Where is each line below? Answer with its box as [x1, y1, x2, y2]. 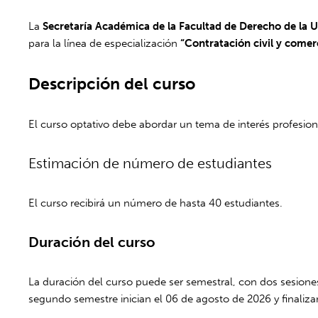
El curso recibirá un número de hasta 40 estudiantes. [28, 196, 283, 209]
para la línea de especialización [28, 36, 181, 50]
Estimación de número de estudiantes [28, 154, 273, 172]
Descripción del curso [28, 73, 196, 94]
